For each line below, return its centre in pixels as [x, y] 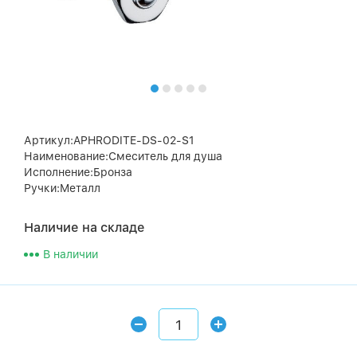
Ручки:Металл [62, 188]
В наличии [71, 255]
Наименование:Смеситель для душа [123, 156]
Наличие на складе [84, 228]
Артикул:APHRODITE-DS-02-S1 [109, 140]
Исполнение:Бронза [78, 172]
